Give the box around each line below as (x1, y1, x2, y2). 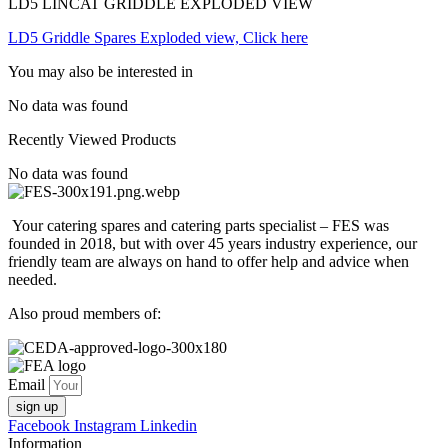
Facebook (8, 417, 70, 435)
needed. (8, 271, 61, 289)
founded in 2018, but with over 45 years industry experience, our (8, 235, 417, 253)
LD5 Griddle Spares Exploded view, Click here (8, 29, 308, 47)
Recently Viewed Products (8, 131, 176, 149)
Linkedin (140, 417, 197, 435)
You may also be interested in (8, 63, 193, 81)
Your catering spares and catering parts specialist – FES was (8, 217, 389, 235)
